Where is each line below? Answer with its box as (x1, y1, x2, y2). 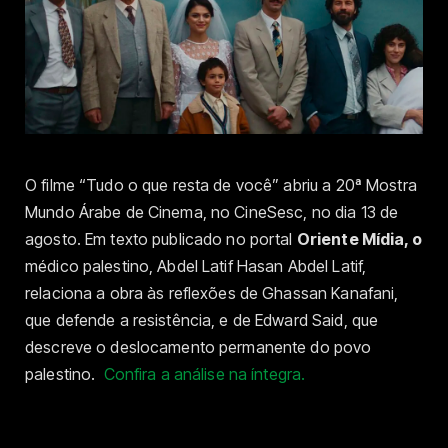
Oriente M (296, 229, 376, 250)
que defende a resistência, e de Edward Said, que (25, 310, 379, 331)
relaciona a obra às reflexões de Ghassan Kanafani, (25, 283, 399, 304)
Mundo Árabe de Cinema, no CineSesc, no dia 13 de (25, 202, 399, 223)
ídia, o (375, 229, 422, 250)
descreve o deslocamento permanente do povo (25, 337, 372, 358)
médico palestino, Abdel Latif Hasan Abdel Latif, (25, 256, 367, 277)
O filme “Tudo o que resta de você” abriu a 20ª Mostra (25, 175, 417, 196)
